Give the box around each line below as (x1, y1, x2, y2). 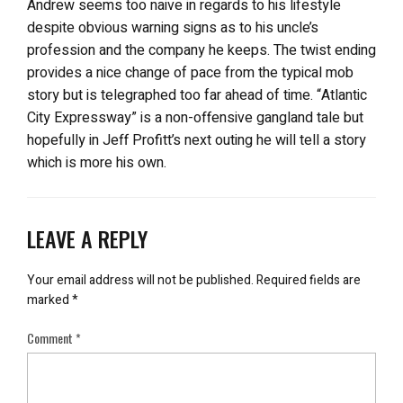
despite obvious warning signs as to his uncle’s (27, 16, 318, 39)
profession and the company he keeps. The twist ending (27, 39, 376, 61)
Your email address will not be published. (27, 270, 254, 290)
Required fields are (256, 270, 361, 290)
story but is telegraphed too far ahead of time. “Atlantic (27, 84, 367, 106)
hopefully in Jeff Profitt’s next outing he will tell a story (27, 129, 366, 151)
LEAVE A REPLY (27, 221, 148, 255)
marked (27, 290, 72, 309)
